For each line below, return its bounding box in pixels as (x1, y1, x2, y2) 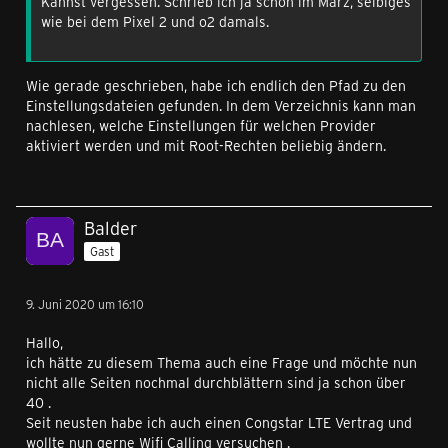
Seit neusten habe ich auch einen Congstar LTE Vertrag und (26, 413, 412, 432)
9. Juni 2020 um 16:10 (26, 296, 144, 312)
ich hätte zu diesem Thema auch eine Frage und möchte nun (26, 353, 417, 372)
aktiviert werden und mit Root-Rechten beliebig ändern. (26, 136, 386, 155)
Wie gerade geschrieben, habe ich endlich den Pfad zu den (26, 76, 406, 95)
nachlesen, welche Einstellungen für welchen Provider (26, 116, 376, 135)
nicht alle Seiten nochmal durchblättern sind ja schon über (26, 373, 406, 392)
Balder (84, 216, 137, 240)
